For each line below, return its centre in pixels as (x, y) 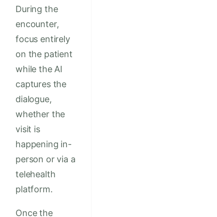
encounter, (37, 24)
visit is (28, 129)
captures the (41, 84)
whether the (40, 114)
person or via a (46, 159)
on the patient (44, 54)
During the (37, 9)
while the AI (39, 69)
